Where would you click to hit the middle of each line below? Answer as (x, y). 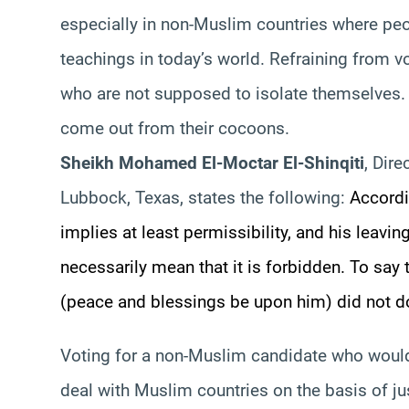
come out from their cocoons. (175, 128)
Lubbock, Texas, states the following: (205, 197)
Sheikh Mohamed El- (142, 163)
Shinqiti (334, 163)
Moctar (251, 163)
